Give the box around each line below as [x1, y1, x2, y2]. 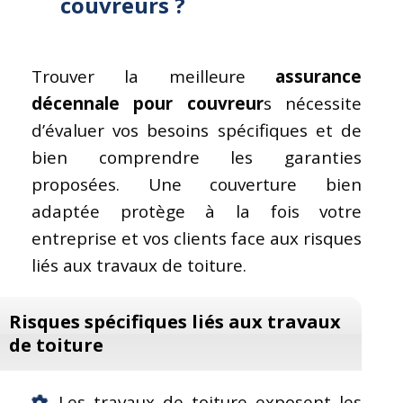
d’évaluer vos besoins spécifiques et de [31, 118, 363, 142]
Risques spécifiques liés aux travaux [9, 309, 341, 334]
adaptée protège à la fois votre [31, 199, 363, 223]
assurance [275, 64, 363, 88]
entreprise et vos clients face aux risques [31, 226, 363, 250]
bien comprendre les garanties [31, 145, 363, 169]
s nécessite [263, 91, 363, 115]
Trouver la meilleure [31, 64, 276, 88]
